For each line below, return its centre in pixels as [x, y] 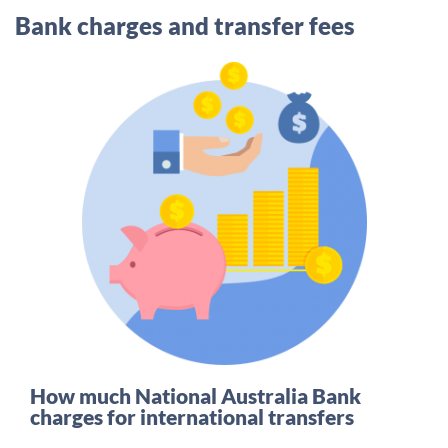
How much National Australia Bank [195, 395]
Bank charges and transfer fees [185, 25]
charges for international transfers [192, 416]
